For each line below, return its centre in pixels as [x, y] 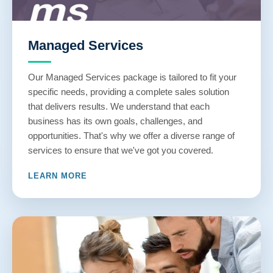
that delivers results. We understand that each [119, 106]
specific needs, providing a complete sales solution [129, 92]
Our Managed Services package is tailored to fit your [132, 77]
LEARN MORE [58, 176]
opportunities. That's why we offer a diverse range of [131, 136]
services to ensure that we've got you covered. [121, 150]
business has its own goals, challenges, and [115, 121]
